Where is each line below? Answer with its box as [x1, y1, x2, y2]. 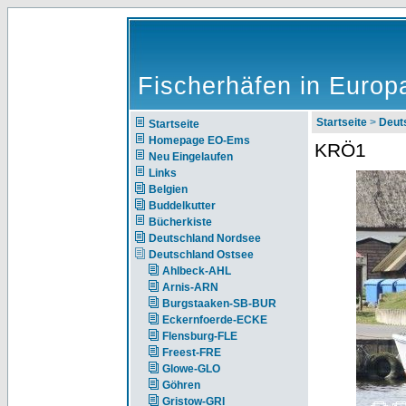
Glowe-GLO [162, 362, 220, 375]
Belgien [149, 183, 188, 196]
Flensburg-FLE [162, 330, 237, 343]
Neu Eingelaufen [149, 150, 233, 163]
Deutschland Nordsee [149, 232, 261, 245]
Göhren [162, 379, 200, 391]
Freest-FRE [162, 346, 221, 359]
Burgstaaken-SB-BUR [162, 297, 276, 310]
